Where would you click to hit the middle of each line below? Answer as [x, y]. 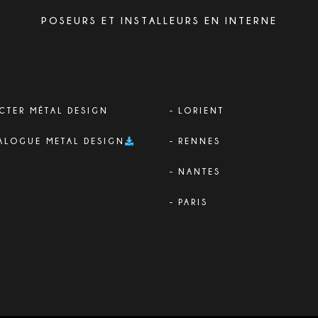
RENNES [199, 141]
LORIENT [201, 110]
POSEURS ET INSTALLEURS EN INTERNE [159, 20]
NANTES [199, 171]
